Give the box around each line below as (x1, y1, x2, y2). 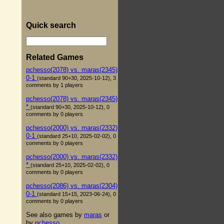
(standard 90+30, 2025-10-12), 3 (37, 74, 116, 81)
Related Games (26, 52, 83, 61)
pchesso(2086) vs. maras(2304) (26, 181, 117, 189)
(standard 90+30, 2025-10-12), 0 (30, 103, 109, 110)
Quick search (26, 20, 76, 29)
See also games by (26, 210, 84, 218)
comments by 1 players (26, 81, 83, 88)
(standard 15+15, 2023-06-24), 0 (37, 190, 116, 197)
